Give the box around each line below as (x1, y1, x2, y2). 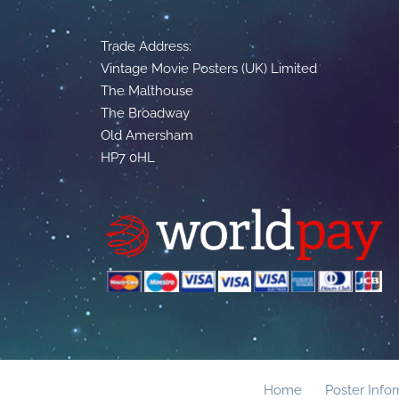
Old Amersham (101, 127, 194, 144)
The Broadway (101, 105, 191, 122)
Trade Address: (101, 38, 192, 55)
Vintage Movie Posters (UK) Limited (101, 61, 318, 77)
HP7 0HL (101, 150, 156, 167)
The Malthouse (101, 83, 194, 100)
